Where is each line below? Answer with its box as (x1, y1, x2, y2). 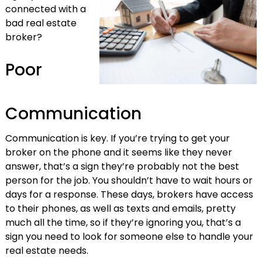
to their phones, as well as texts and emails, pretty (5, 201, 236, 215)
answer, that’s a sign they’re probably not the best (5, 159, 239, 173)
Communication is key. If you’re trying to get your (5, 131, 230, 145)
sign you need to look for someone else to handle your (5, 229, 253, 243)
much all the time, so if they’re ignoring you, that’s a (5, 215, 241, 229)
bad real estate (5, 16, 77, 30)
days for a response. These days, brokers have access (5, 187, 253, 201)
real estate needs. (5, 243, 88, 257)
